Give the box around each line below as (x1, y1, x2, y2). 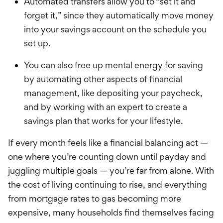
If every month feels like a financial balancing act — (8, 137, 208, 148)
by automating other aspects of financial (24, 74, 182, 85)
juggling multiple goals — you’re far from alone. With (8, 165, 214, 176)
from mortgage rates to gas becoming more (8, 193, 181, 204)
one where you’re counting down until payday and (8, 151, 206, 162)
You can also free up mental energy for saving (24, 60, 203, 71)
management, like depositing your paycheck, (24, 88, 203, 99)
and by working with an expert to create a (24, 102, 187, 112)
